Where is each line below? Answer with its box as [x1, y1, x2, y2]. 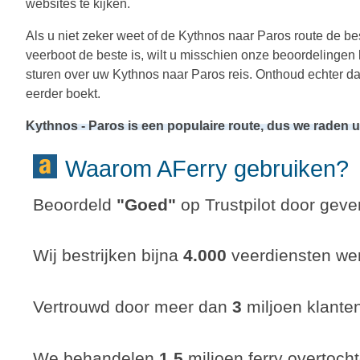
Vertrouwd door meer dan [33, 297, 232, 316]
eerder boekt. [26, 86, 100, 100]
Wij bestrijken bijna [33, 246, 183, 265]
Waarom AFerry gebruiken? [86, 155, 349, 182]
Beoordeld [33, 194, 117, 214]
